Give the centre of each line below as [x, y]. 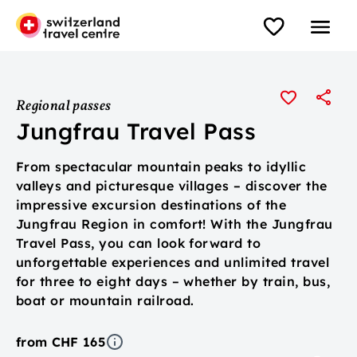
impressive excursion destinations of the [151, 205]
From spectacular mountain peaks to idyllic [161, 167]
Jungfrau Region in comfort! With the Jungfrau [175, 224]
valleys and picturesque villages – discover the [172, 186]
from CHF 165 [61, 342]
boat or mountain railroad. [105, 300]
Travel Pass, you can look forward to [139, 243]
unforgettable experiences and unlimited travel [173, 262]
